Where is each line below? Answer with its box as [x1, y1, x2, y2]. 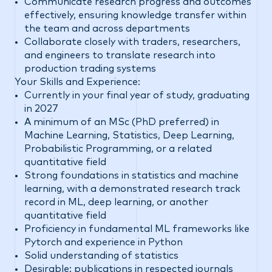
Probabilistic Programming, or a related [24, 144, 212, 154]
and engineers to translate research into [24, 50, 216, 60]
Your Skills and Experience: [15, 77, 140, 87]
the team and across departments [24, 24, 190, 33]
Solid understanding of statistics [24, 251, 178, 260]
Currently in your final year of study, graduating [24, 90, 250, 100]
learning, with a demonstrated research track [24, 184, 240, 194]
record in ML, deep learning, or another [24, 197, 208, 207]
